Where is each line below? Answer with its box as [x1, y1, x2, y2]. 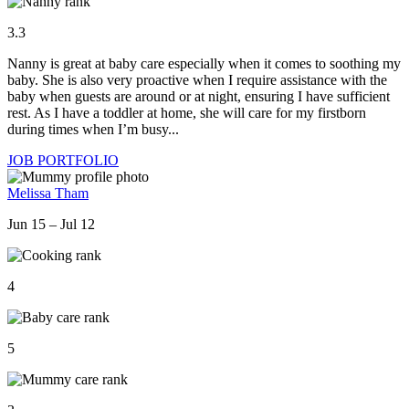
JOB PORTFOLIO [7, 152, 119, 169]
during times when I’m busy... [7, 121, 179, 138]
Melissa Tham [7, 185, 89, 202]
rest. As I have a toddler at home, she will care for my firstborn [7, 105, 366, 121]
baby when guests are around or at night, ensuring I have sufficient [7, 89, 390, 105]
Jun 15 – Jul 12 [7, 216, 95, 233]
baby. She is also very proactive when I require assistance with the [7, 72, 387, 89]
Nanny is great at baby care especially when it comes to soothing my [7, 56, 401, 72]
